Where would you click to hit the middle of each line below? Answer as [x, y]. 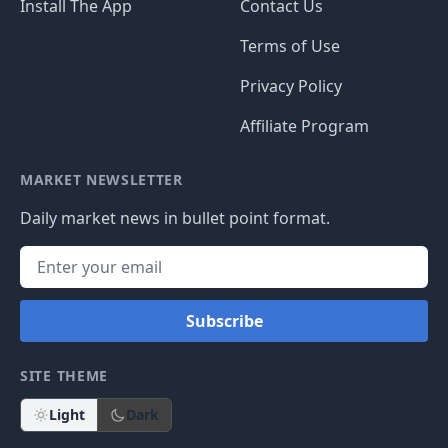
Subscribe [224, 321]
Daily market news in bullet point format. [175, 218]
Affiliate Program [304, 126]
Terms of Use [290, 46]
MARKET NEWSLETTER [101, 179]
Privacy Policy [291, 86]
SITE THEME [64, 375]
